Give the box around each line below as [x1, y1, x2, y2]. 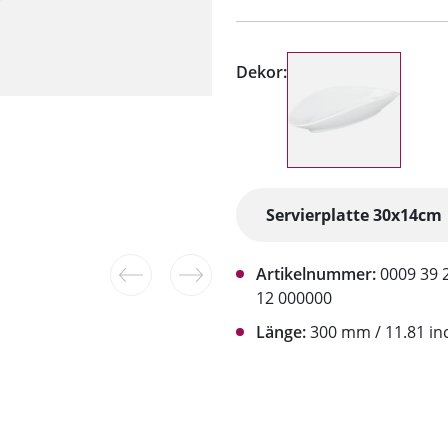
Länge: [256, 321, 306, 344]
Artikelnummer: [256, 263, 376, 286]
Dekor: [236, 61, 287, 84]
